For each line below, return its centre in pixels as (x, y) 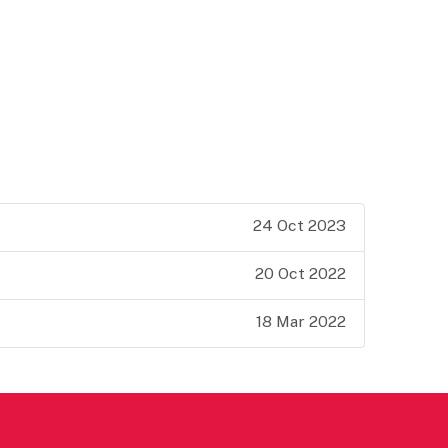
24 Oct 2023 (299, 225)
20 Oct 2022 (300, 273)
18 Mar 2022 (300, 321)
